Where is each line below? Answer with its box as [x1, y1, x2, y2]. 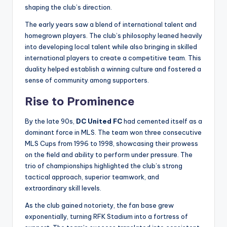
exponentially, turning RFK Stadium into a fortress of [25, 212, 188, 220]
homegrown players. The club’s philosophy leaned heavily [25, 31, 202, 40]
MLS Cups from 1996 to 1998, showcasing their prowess [25, 139, 198, 147]
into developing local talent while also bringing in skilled [25, 42, 197, 51]
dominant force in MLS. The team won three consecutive [25, 128, 202, 136]
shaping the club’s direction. [25, 3, 112, 11]
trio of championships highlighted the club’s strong [25, 161, 182, 170]
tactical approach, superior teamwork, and [25, 172, 159, 181]
